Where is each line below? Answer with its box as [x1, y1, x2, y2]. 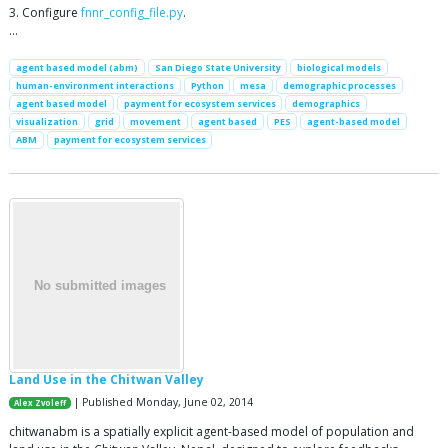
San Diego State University [154, 60, 281, 74]
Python [190, 78, 224, 92]
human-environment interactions [15, 78, 174, 92]
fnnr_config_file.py [81, 3, 183, 21]
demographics [292, 97, 361, 111]
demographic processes [282, 78, 396, 92]
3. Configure [9, 3, 81, 21]
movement [130, 115, 182, 129]
